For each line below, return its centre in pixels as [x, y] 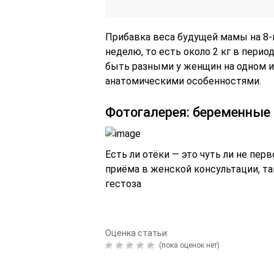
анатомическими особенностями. [183, 81]
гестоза [123, 183]
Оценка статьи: [137, 233]
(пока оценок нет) [188, 245]
